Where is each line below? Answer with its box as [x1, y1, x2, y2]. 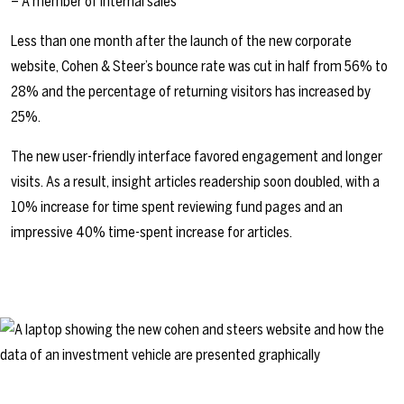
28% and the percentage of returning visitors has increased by [11, 83, 371, 100]
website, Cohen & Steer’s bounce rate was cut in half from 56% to [11, 58, 388, 75]
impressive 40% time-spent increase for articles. [11, 224, 292, 241]
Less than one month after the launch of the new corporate [11, 32, 352, 50]
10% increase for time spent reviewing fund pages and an [11, 198, 343, 216]
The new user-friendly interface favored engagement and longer [11, 148, 382, 165]
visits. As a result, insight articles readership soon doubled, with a [11, 173, 380, 190]
